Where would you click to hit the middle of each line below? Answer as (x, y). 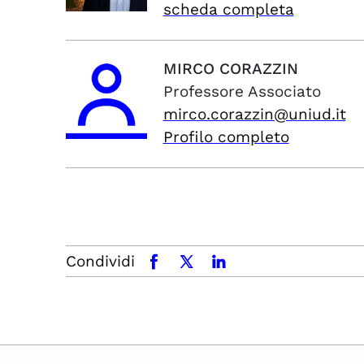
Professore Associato (242, 91)
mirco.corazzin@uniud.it (254, 114)
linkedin (234, 261)
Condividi (100, 261)
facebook (174, 261)
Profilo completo (226, 137)
